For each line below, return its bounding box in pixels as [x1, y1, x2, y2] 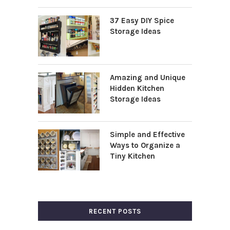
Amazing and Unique [110, 72, 185, 82]
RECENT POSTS [89, 207, 141, 215]
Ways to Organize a [110, 140, 180, 150]
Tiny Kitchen [110, 151, 155, 161]
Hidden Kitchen [110, 83, 164, 93]
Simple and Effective [110, 129, 185, 139]
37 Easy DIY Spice [110, 15, 174, 25]
